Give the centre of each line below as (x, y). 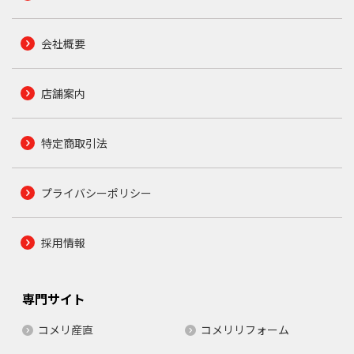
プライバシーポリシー (96, 192)
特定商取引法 (74, 143)
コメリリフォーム (245, 329)
